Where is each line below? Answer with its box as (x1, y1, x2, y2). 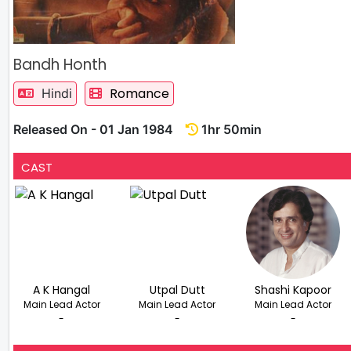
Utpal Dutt (149, 281, 205, 298)
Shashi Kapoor (255, 281, 332, 298)
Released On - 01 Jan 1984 (13, 121, 186, 137)
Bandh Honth (13, 53, 107, 75)
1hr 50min (198, 121, 262, 137)
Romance (110, 84, 169, 103)
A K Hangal (33, 281, 91, 298)
